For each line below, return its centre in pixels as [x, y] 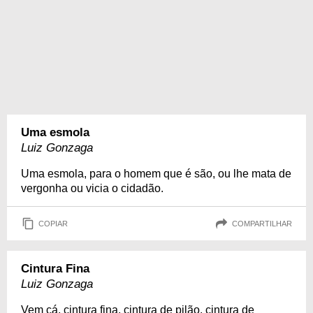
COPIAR [53, 223]
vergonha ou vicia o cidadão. [92, 188]
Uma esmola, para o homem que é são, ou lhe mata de [156, 174]
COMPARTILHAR [262, 223]
